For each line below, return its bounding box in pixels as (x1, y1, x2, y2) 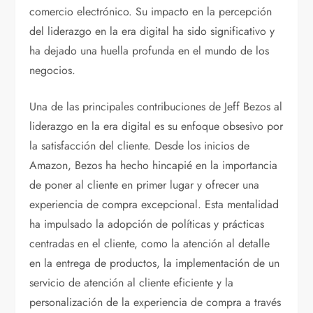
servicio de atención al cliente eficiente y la (29, 275, 234, 291)
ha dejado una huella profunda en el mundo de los (29, 43, 270, 59)
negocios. (29, 62, 76, 79)
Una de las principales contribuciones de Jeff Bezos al (29, 99, 283, 115)
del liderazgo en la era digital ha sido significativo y (29, 23, 275, 40)
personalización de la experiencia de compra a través (29, 294, 282, 311)
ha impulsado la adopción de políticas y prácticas (29, 216, 265, 233)
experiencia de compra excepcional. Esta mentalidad (29, 196, 279, 213)
